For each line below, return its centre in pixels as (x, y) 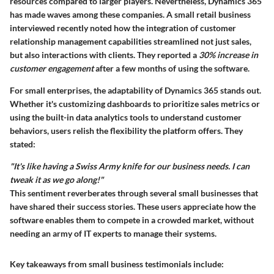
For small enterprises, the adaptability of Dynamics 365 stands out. (135, 90)
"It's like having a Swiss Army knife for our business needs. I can (130, 166)
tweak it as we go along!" (57, 179)
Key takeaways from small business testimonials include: (117, 264)
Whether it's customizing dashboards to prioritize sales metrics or (135, 103)
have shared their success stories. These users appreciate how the (133, 206)
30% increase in (228, 54)
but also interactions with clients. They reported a (104, 54)
